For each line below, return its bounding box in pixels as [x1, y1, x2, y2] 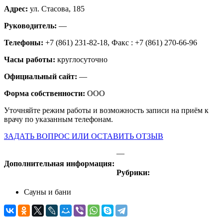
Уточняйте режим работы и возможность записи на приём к [4, 106, 209, 114]
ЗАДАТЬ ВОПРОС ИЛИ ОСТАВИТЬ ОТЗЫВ [4, 131, 163, 140]
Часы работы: [4, 55, 57, 64]
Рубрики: [116, 168, 150, 177]
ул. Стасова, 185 [30, 4, 85, 13]
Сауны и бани [24, 188, 71, 197]
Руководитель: [4, 21, 59, 30]
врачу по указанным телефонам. [4, 114, 113, 123]
